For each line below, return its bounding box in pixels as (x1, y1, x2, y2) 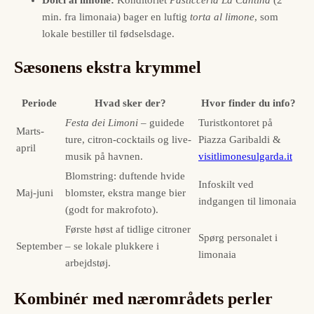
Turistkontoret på (198, 116, 273, 128)
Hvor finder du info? (200, 97, 296, 109)
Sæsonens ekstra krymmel (14, 57, 201, 76)
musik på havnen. (65, 150, 143, 162)
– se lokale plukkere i (65, 240, 159, 252)
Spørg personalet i (198, 231, 278, 243)
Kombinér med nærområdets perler (14, 289, 273, 308)
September (16, 240, 62, 252)
